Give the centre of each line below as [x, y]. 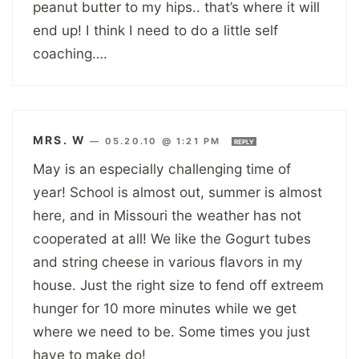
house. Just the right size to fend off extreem [178, 284]
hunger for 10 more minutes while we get [165, 308]
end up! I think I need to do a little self [155, 30]
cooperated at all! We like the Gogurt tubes [172, 238]
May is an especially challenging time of [162, 168]
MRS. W [60, 139]
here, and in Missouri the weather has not [167, 215]
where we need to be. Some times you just [171, 331]
